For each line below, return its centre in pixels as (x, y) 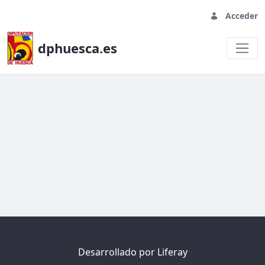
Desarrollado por (117, 252)
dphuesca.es (77, 48)
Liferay (172, 252)
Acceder (242, 16)
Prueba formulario (78, 98)
